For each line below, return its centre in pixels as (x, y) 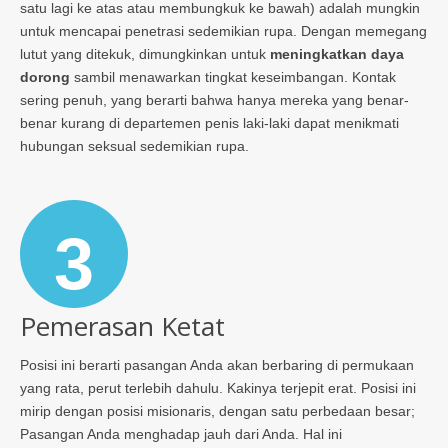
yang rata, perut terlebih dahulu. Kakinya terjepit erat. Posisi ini (218, 387)
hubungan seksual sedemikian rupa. (134, 146)
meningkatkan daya (337, 54)
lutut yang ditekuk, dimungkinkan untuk (145, 54)
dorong (45, 77)
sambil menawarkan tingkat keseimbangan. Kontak (233, 77)
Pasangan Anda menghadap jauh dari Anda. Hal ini (181, 433)
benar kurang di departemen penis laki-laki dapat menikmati (209, 123)
